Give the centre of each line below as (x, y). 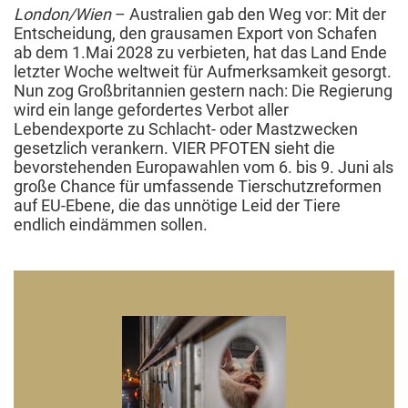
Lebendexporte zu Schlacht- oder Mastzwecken (186, 128)
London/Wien (62, 14)
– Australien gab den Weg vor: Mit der (249, 14)
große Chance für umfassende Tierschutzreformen (198, 186)
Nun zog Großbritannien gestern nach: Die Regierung (203, 90)
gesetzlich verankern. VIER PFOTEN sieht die (174, 148)
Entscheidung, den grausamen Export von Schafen (195, 33)
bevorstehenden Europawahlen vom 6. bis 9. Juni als (204, 167)
